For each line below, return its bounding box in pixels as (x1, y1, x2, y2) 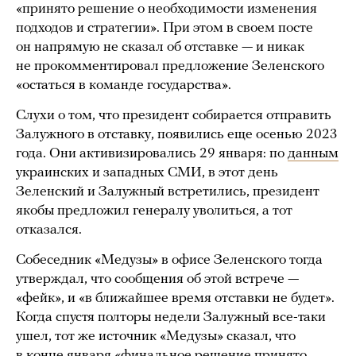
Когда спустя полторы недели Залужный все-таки (16, 310, 326, 326)
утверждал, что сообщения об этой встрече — (16, 272, 299, 288)
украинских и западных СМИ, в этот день (16, 165, 278, 181)
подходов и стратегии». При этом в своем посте (16, 21, 313, 37)
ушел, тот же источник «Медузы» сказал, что (16, 329, 296, 345)
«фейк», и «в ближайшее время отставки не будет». (16, 291, 335, 307)
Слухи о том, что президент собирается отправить (16, 108, 331, 124)
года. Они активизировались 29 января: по (16, 146, 288, 162)
